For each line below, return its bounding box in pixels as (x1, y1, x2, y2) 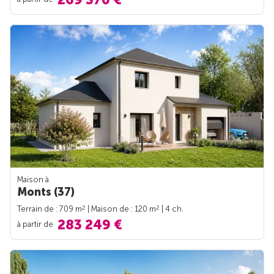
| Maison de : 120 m (86, 204, 156, 214)
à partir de (17, 219, 55, 229)
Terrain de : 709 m (17, 204, 82, 214)
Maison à (17, 175, 49, 185)
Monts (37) (17, 185, 75, 199)
